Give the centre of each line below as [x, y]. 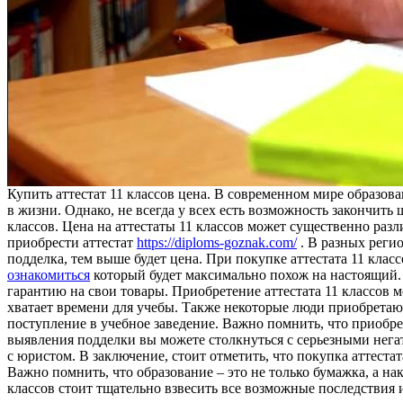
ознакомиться [49, 274]
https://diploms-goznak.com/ [217, 242]
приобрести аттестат [72, 242]
